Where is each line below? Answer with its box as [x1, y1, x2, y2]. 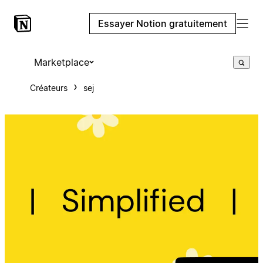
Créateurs [29, 83, 68, 93]
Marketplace [33, 56, 89, 68]
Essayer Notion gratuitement [98, 18, 227, 29]
